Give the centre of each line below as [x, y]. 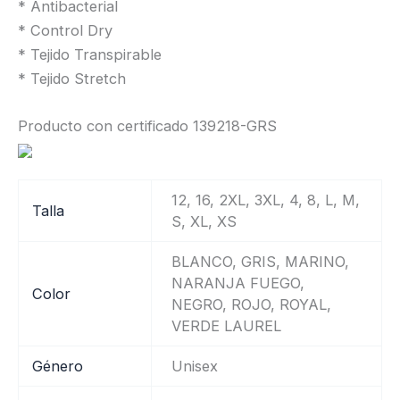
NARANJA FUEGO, [237, 283]
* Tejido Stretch [72, 78]
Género [57, 367]
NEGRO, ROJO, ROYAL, [251, 305]
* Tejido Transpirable [90, 54]
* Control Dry [65, 30]
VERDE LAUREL [226, 326]
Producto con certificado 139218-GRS [147, 125]
